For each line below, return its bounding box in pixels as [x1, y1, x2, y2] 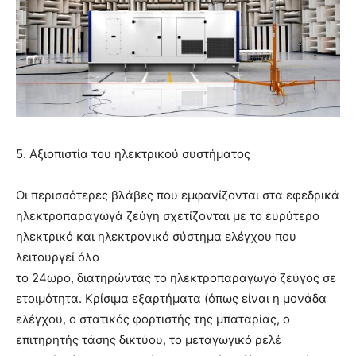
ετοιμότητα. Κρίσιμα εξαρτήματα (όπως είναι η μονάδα [16, 291, 327, 307]
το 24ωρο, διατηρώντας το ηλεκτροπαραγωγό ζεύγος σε [16, 270, 336, 286]
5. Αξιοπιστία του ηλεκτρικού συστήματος [16, 146, 250, 162]
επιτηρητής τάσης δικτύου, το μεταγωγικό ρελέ [16, 332, 281, 348]
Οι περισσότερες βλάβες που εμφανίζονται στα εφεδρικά [16, 188, 339, 203]
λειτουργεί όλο [16, 250, 99, 265]
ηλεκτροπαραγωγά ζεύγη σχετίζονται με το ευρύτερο [16, 208, 319, 224]
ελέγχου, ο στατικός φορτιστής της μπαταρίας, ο [16, 311, 290, 327]
